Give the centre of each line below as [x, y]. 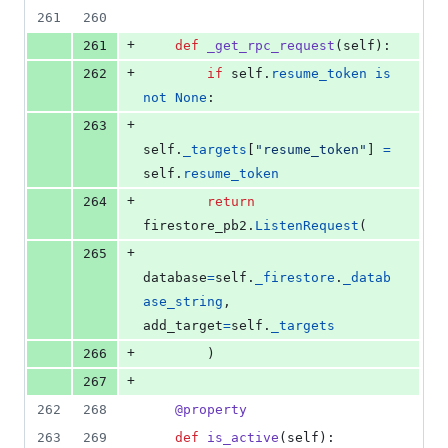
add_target [183, 326]
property [215, 410]
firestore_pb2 [195, 226]
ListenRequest [307, 226]
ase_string [183, 302]
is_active [243, 438]
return [231, 202]
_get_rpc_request [271, 46]
